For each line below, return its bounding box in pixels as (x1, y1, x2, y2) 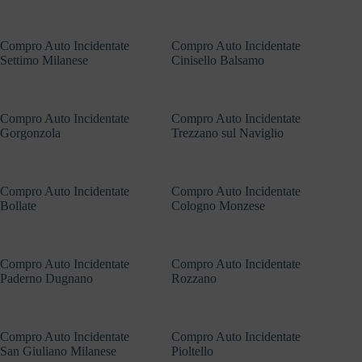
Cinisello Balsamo (171, 53, 265, 67)
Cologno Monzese (171, 198, 266, 213)
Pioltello (171, 343, 214, 358)
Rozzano (171, 271, 217, 285)
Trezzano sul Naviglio (171, 125, 284, 140)
